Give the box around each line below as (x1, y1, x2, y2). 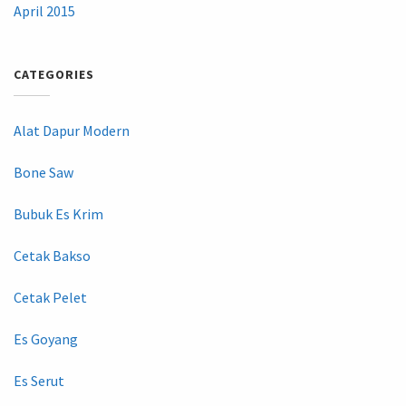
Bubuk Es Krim (14, 204, 103, 223)
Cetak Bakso (14, 246, 91, 265)
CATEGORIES (14, 65, 94, 82)
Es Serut (14, 371, 64, 390)
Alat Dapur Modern (14, 121, 130, 140)
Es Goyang (14, 329, 78, 348)
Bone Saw (14, 162, 73, 181)
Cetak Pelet (14, 287, 87, 306)
